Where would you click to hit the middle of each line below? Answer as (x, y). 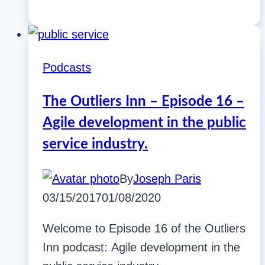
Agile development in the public (144, 123)
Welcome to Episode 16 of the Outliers (144, 229)
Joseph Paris (167, 179)
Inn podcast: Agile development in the (141, 248)
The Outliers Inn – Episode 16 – (143, 102)
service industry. (95, 145)
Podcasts (67, 68)
